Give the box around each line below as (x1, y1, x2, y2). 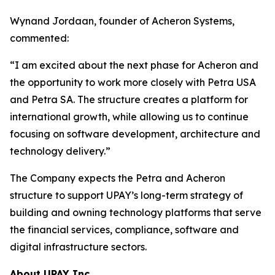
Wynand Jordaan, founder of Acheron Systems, (10, 15, 234, 28)
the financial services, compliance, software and (10, 223, 239, 236)
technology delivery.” (10, 145, 110, 158)
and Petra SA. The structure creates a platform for (10, 93, 248, 106)
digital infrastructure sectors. (10, 241, 147, 254)
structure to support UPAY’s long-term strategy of (10, 189, 243, 202)
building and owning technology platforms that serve (10, 206, 261, 219)
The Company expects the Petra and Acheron (10, 172, 225, 185)
